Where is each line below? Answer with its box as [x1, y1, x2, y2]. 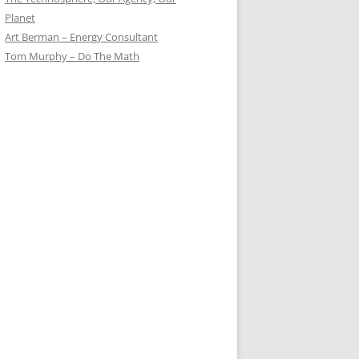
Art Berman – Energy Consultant [5, 30, 158, 44]
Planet [5, 10, 35, 25]
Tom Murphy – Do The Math [5, 49, 139, 63]
